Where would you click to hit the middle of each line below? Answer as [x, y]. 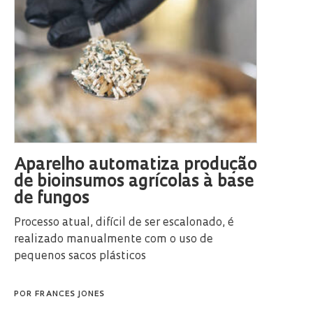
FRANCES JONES [70, 294]
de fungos [52, 199]
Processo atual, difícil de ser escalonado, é [124, 223]
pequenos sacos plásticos [80, 256]
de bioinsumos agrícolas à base [134, 182]
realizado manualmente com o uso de [114, 239]
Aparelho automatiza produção [136, 165]
